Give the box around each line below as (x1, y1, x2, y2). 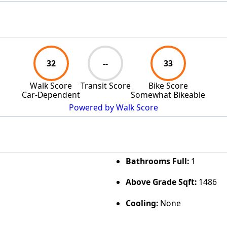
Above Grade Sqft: (125, 176, 197, 188)
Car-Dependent (22, 89, 80, 100)
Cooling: (125, 197, 158, 209)
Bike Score (148, 80, 188, 91)
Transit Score (80, 80, 131, 91)
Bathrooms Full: (125, 155, 189, 167)
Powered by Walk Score (69, 102, 158, 113)
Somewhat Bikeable (131, 89, 205, 100)
